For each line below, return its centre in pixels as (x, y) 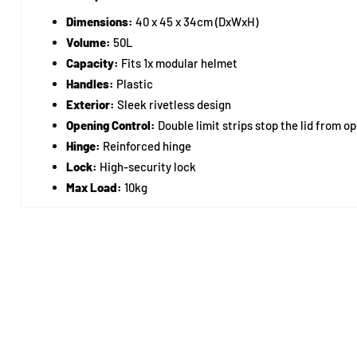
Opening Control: (110, 125)
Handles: (90, 83)
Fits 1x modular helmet (178, 63)
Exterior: (90, 104)
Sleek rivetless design (173, 104)
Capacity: (92, 63)
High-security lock (146, 166)
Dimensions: (99, 21)
